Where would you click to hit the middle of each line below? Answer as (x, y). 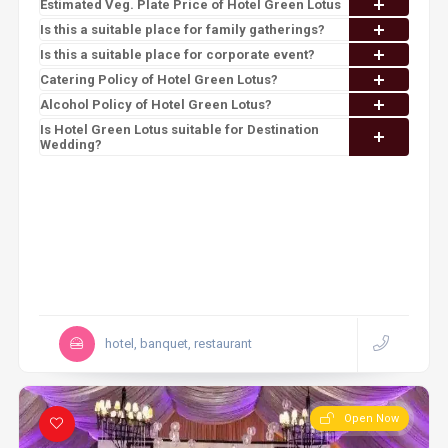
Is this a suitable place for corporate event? (177, 54)
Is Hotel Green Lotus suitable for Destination (179, 129)
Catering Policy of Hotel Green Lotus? (158, 79)
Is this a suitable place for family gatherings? (182, 29)
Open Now (372, 418)
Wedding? (70, 144)
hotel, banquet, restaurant (178, 343)
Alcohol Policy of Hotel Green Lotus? (155, 104)
